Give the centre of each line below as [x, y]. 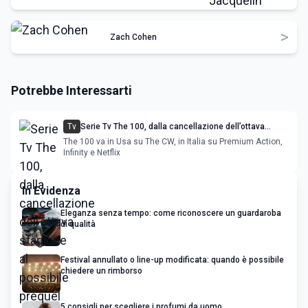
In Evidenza [51, 191]
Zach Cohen [133, 37]
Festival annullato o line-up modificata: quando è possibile [172, 260]
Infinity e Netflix [92, 153]
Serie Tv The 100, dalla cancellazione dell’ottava [173, 126]
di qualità [78, 224]
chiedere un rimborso [101, 271]
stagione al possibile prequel [136, 137]
